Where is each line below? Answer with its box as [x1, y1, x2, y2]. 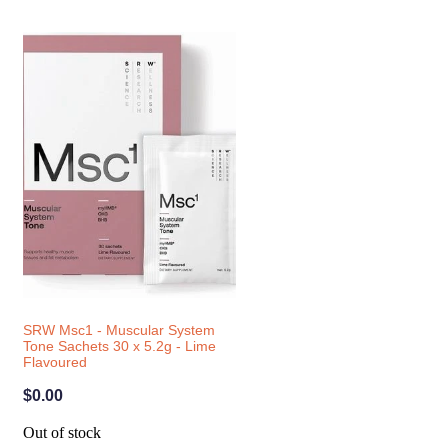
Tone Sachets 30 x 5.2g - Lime [22, 338, 216, 355]
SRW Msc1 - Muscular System [22, 322, 215, 339]
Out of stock [22, 424, 101, 442]
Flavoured [22, 354, 87, 371]
